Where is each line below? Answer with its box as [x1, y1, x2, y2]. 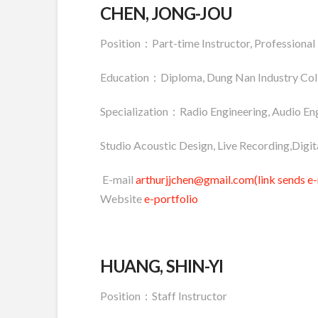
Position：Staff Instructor [99, 288, 227, 302]
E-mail [99, 172, 136, 186]
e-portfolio [143, 191, 198, 205]
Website [99, 191, 144, 205]
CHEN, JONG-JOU [99, 2, 232, 23]
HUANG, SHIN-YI [99, 255, 223, 276]
